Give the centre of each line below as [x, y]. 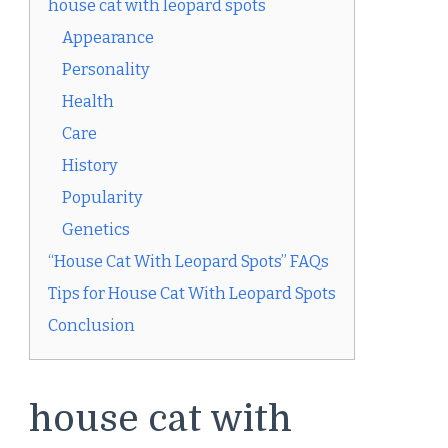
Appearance [108, 37]
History [90, 165]
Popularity [102, 197]
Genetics [96, 229]
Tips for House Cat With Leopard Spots [192, 293]
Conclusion [91, 325]
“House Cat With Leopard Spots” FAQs [188, 261]
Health [88, 101]
